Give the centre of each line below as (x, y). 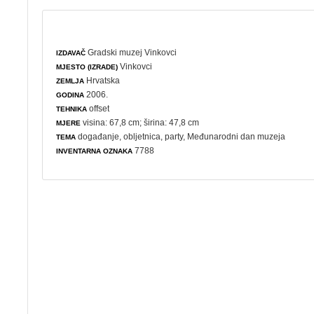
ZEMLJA (70, 81)
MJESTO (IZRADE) (87, 67)
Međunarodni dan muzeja (237, 136)
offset (98, 108)
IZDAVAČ (71, 53)
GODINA (70, 95)
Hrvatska (102, 80)
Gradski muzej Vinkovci (132, 52)
